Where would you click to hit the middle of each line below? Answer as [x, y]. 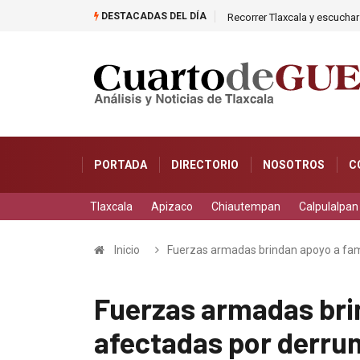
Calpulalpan [329, 207]
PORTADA [121, 165]
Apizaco [172, 207]
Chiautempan [246, 207]
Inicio [127, 250]
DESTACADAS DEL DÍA [153, 16]
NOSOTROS [294, 165]
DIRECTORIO [205, 165]
